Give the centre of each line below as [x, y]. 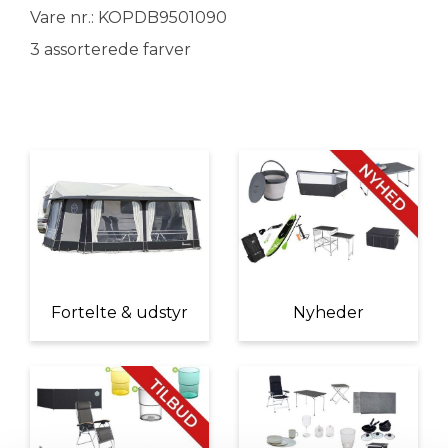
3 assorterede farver [110, 49]
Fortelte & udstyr [119, 313]
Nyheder [328, 313]
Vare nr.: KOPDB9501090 [128, 17]
